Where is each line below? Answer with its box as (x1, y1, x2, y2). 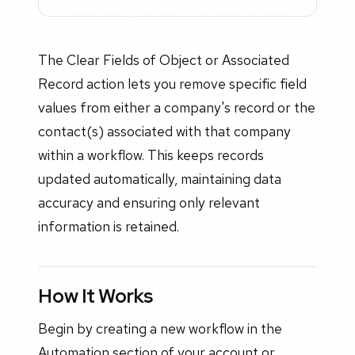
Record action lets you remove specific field (38, 74, 307, 94)
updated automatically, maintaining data (38, 170, 281, 189)
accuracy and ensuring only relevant (38, 193, 260, 212)
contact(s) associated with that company (38, 122, 291, 141)
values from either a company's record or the (38, 98, 315, 117)
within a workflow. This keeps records (38, 146, 264, 165)
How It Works (38, 283, 154, 308)
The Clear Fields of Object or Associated (38, 51, 289, 70)
